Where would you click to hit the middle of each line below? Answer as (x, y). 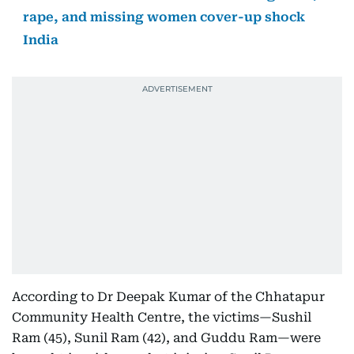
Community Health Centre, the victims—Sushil (162, 317)
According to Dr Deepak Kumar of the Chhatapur (168, 297)
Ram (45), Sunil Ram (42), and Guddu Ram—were (166, 338)
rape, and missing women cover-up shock (164, 17)
